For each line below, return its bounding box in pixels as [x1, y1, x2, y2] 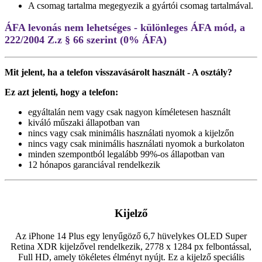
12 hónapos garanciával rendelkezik [28, 160, 160, 170]
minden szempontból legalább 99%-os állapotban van [28, 149, 225, 160]
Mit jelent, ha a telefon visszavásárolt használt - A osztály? [5, 67, 232, 78]
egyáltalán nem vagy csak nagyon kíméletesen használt [28, 107, 230, 118]
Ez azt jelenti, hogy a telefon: [5, 87, 118, 98]
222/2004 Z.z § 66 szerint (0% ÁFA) [5, 34, 167, 46]
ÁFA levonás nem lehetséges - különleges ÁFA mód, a [5, 22, 245, 34]
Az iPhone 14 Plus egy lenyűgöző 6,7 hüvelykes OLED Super [15, 230, 247, 241]
